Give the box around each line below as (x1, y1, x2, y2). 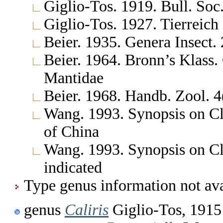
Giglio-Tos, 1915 (109, 201, 222, 219)
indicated (44, 158, 102, 176)
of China (44, 122, 99, 140)
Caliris (65, 201, 109, 219)
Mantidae (44, 69, 104, 87)
